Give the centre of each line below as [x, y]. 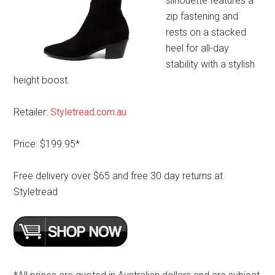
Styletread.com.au [89, 112]
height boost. [42, 80]
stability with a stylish [211, 64]
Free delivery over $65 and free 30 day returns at [118, 176]
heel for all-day [198, 48]
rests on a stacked [206, 33]
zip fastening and [202, 17]
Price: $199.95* [47, 144]
